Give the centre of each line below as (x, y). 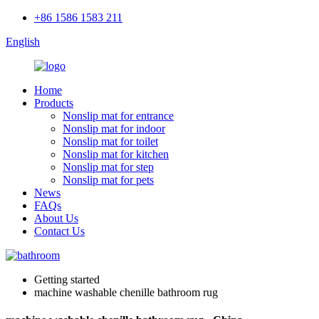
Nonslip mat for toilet (110, 141)
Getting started (67, 279)
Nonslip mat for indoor (114, 129)
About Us (56, 218)
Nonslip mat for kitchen (116, 154)
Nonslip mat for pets (108, 180)
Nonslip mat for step (108, 167)
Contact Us (59, 231)
